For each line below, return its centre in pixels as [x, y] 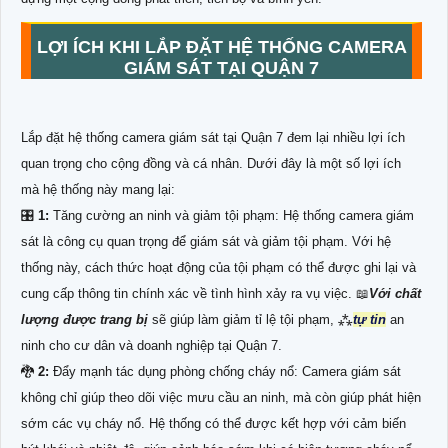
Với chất [395, 294]
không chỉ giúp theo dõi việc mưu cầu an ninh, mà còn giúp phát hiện [221, 398]
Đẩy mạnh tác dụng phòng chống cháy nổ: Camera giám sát [225, 372]
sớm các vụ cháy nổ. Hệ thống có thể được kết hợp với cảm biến [213, 424]
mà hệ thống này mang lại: [98, 190]
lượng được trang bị [84, 320]
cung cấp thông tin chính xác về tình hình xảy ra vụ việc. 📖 [195, 294]
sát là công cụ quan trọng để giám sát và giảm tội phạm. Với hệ [206, 242]
